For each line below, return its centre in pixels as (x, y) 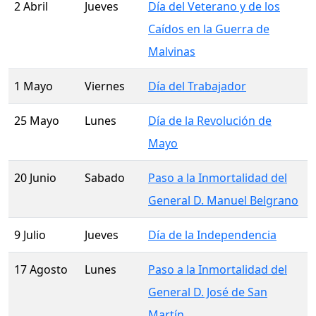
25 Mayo (37, 121)
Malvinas (172, 52)
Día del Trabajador (197, 86)
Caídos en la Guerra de (209, 29)
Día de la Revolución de (210, 121)
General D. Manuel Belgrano (223, 201)
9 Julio (30, 235)
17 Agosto (41, 270)
